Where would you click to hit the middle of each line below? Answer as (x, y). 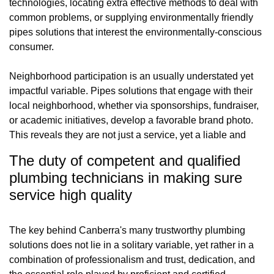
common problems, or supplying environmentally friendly (131, 17)
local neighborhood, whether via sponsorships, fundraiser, (134, 105)
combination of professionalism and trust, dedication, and (132, 259)
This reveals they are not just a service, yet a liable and (128, 135)
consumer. (31, 46)
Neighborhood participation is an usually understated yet (131, 76)
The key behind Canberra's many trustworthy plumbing (127, 230)
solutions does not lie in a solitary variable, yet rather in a (131, 245)
